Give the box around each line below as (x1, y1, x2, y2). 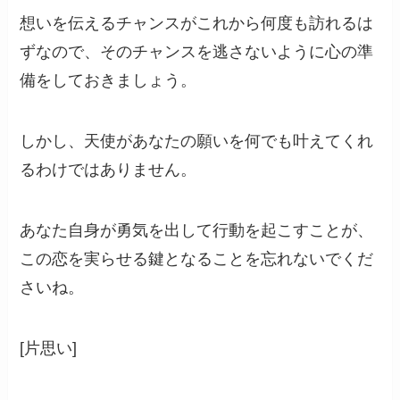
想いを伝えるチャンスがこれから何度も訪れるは (20, 14, 374, 33)
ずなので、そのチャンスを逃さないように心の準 (20, 43, 374, 62)
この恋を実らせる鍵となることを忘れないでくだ (20, 249, 374, 268)
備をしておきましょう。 (20, 71, 197, 90)
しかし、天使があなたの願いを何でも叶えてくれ (20, 131, 374, 150)
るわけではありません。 (20, 160, 197, 179)
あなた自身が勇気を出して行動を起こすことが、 (20, 221, 374, 239)
